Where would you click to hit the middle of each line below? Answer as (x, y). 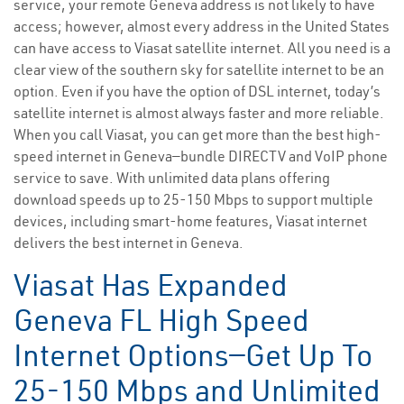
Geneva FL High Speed (161, 321)
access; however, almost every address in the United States (202, 27)
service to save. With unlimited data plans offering (172, 178)
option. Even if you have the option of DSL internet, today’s (197, 92)
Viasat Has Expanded (151, 285)
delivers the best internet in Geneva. (129, 243)
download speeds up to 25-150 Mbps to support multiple (193, 200)
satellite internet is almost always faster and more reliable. (199, 113)
